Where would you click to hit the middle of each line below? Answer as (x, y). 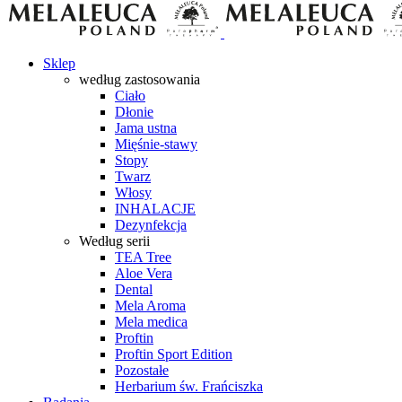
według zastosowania (140, 79)
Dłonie (134, 112)
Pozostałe (142, 370)
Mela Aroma (150, 306)
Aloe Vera (144, 273)
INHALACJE (155, 209)
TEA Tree (143, 257)
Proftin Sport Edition (174, 354)
